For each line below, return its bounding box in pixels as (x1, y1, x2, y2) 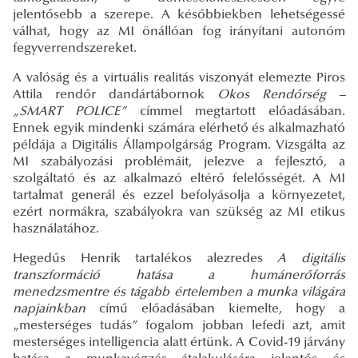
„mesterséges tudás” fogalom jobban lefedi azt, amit (13, 320, 345, 333)
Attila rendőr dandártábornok (13, 89, 217, 102)
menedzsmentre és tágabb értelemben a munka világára (13, 286, 345, 300)
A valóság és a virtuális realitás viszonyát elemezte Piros (13, 72, 345, 86)
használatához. (13, 223, 99, 237)
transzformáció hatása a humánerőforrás (13, 269, 345, 283)
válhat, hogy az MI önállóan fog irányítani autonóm (13, 26, 345, 39)
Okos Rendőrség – (217, 89, 345, 102)
